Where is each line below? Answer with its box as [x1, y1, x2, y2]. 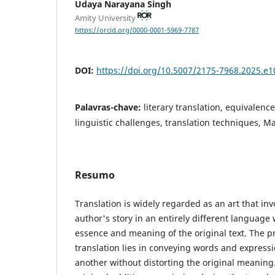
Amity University [75, 12, 137, 23]
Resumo [75, 168, 115, 182]
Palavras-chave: [75, 101, 144, 113]
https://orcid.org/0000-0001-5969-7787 [75, 26, 199, 35]
